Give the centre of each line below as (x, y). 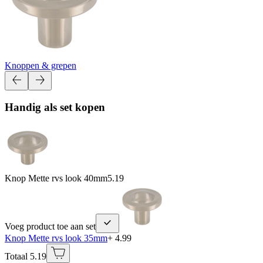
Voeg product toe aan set (50, 226)
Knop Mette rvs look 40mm (56, 178)
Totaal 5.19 (26, 256)
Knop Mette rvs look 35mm (56, 238)
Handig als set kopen (55, 107)
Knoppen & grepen (41, 65)
